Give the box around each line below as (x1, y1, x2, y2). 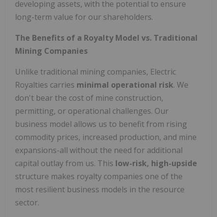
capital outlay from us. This (15, 157, 115, 169)
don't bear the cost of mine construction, (15, 92, 163, 103)
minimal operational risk (77, 79, 173, 90)
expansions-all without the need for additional (15, 144, 183, 155)
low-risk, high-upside (115, 157, 197, 169)
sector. (15, 197, 39, 208)
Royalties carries (15, 79, 77, 90)
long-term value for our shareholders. (15, 11, 153, 22)
